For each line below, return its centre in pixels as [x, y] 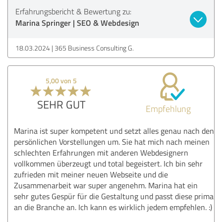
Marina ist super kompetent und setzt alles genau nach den [114, 131]
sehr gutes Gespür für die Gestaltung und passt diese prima [114, 196]
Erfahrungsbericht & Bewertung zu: [73, 11]
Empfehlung [168, 108]
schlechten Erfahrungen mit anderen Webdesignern [101, 152]
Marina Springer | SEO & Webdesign [77, 22]
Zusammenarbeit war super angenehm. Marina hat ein [106, 185]
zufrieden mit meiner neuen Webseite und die [91, 174]
